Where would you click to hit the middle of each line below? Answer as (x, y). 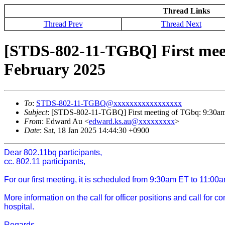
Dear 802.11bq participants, (53, 152)
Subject (36, 112)
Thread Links (186, 11)
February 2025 (55, 70)
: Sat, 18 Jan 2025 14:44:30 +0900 (94, 130)
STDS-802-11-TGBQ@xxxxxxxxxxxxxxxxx (109, 103)
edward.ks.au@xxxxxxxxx (132, 121)
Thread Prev (63, 24)
